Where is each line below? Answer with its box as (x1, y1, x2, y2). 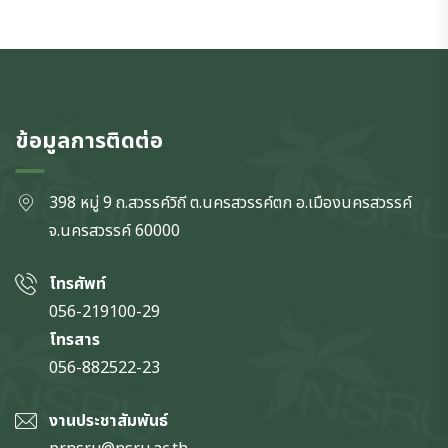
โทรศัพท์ (49, 272, 106, 296)
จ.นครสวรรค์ (49, 219, 135, 243)
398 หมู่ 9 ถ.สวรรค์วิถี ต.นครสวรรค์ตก (49, 191, 296, 215)
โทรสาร (49, 328, 100, 352)
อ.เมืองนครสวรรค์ (296, 191, 412, 215)
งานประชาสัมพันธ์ (49, 409, 168, 433)
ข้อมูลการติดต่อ (15, 125, 163, 158)
